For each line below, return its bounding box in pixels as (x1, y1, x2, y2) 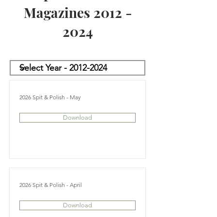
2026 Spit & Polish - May (19, 93, 81, 101)
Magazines (23, 3, 93, 21)
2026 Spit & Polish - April (19, 181, 82, 188)
